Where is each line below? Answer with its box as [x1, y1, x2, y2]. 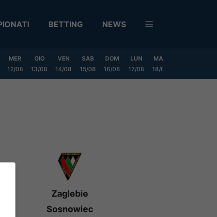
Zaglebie [51, 188, 89, 199]
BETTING [48, 19, 83, 29]
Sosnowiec [46, 204, 93, 214]
